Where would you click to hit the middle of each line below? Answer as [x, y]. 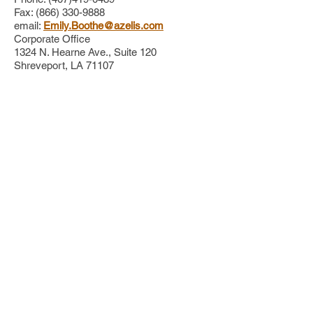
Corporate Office [52, 39]
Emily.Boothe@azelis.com [103, 26]
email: [29, 26]
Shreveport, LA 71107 [64, 65]
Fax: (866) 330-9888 [59, 12]
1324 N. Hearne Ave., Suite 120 [85, 52]
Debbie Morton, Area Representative [97, 296]
